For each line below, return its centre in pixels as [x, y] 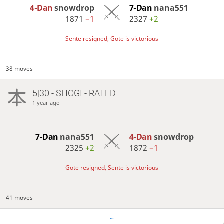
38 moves [20, 69]
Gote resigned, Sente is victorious [112, 168]
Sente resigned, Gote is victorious [112, 39]
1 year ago [46, 103]
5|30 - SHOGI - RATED [74, 93]
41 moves [20, 198]
